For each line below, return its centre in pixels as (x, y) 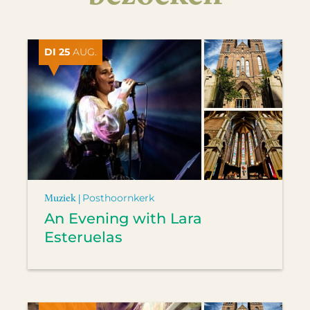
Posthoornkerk (118, 198)
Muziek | (63, 198)
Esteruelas (83, 237)
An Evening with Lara (123, 219)
